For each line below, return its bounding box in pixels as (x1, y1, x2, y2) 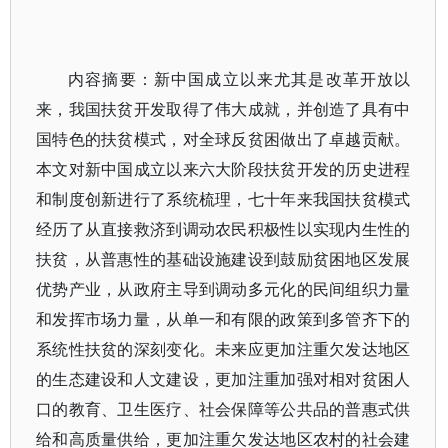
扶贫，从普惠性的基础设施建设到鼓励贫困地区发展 (36, 248, 411, 270)
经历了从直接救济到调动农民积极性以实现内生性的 (36, 218, 411, 240)
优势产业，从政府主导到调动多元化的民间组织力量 (36, 278, 411, 300)
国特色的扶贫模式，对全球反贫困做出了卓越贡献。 (36, 128, 411, 150)
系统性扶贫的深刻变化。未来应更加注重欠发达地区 (36, 338, 411, 360)
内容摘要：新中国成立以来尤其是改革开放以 (68, 68, 411, 90)
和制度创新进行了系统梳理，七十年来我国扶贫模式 (36, 188, 411, 210)
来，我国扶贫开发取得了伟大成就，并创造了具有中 (36, 98, 411, 120)
